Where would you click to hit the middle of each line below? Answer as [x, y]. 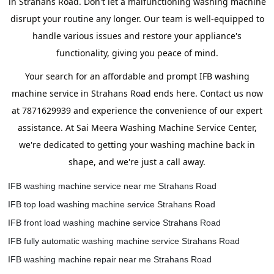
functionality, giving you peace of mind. [137, 53]
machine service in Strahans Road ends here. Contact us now [137, 93]
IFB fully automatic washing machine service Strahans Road [124, 241]
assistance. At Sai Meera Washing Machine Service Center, [137, 128]
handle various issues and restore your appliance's [137, 36]
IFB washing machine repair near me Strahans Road [110, 259]
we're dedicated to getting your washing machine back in [137, 145]
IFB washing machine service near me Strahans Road [112, 186]
